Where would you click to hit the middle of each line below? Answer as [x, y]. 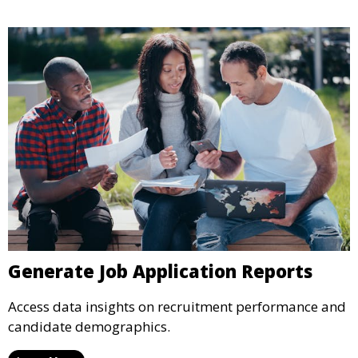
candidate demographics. [89, 326]
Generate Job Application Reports [160, 270]
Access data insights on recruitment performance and [177, 306]
